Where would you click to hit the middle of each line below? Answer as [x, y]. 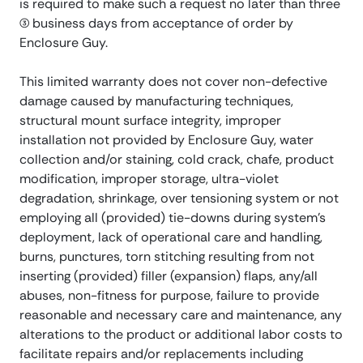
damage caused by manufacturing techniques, [156, 101]
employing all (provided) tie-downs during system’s [173, 218]
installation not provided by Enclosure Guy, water [167, 140]
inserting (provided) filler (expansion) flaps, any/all [169, 276]
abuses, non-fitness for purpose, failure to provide [169, 296]
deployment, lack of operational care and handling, [171, 237]
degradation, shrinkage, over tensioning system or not [179, 199]
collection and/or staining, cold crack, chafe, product [177, 160]
